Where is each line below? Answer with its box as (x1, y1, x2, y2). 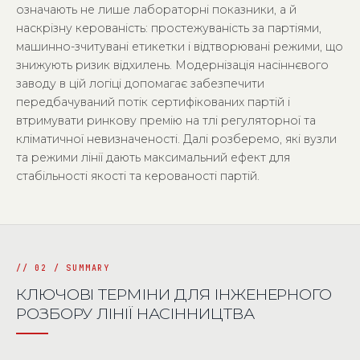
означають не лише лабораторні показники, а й (16, 2, 297, 17)
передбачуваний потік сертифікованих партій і (16, 95, 290, 109)
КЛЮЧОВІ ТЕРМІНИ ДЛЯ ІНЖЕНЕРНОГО (16, 284, 332, 304)
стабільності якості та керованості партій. (16, 169, 260, 183)
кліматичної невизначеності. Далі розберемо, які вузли (16, 132, 337, 146)
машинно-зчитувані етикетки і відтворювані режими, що (16, 39, 343, 54)
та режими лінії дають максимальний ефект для (16, 150, 290, 165)
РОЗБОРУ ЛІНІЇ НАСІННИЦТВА (16, 304, 255, 323)
